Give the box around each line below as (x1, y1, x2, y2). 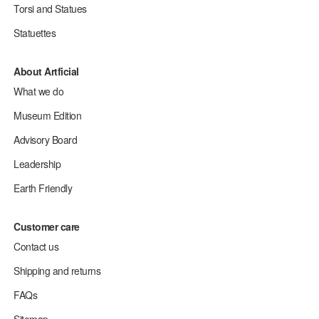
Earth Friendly (14, 181, 73, 195)
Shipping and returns (14, 263, 101, 278)
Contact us (14, 239, 59, 253)
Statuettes (14, 26, 56, 40)
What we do (14, 84, 64, 98)
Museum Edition (14, 108, 82, 122)
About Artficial (14, 64, 79, 78)
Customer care (14, 219, 80, 234)
